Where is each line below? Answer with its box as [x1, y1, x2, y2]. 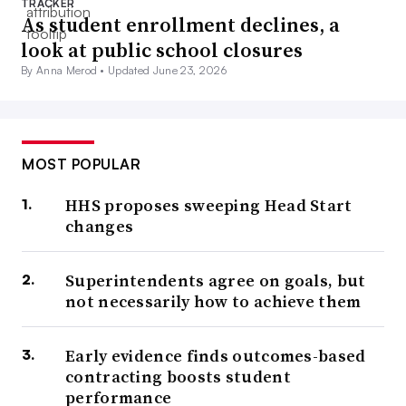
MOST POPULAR [22, 155, 140, 174]
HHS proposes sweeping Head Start [65, 194, 353, 217]
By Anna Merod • [21, 63, 109, 78]
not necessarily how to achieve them [65, 290, 362, 314]
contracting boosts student [65, 365, 291, 389]
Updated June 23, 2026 [108, 63, 227, 78]
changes [65, 215, 134, 238]
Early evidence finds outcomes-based [65, 344, 366, 368]
